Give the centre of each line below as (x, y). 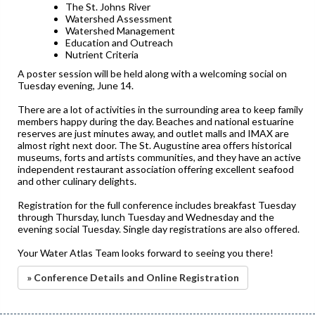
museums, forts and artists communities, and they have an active (159, 157)
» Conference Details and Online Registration (133, 277)
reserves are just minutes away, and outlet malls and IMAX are (153, 133)
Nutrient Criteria (102, 54)
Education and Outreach (119, 42)
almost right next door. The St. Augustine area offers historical (155, 145)
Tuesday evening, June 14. (76, 85)
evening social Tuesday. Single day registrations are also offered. (159, 229)
